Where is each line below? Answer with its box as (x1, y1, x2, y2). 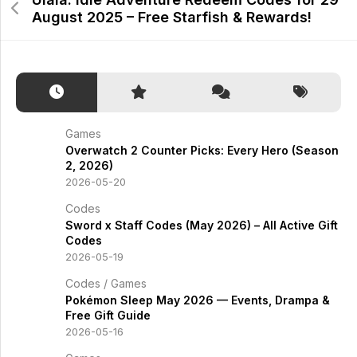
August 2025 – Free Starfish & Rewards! (32, 9, 312, 25)
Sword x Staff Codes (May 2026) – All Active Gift (65, 218, 338, 232)
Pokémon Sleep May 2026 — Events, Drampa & (65, 293, 330, 307)
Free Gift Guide (65, 308, 151, 322)
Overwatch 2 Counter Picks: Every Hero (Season (65, 143, 339, 157)
